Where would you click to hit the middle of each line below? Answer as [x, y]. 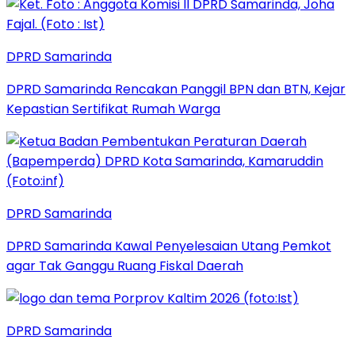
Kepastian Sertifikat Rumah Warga [113, 109]
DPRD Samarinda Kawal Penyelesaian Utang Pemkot [169, 246]
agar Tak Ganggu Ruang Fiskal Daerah [125, 265]
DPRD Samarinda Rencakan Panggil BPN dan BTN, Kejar [176, 89]
